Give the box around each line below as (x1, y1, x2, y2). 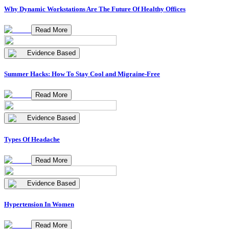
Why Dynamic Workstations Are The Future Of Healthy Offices (4, 5, 186, 13)
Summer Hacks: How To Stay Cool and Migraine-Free (4, 70, 160, 78)
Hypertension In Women (4, 200, 74, 208)
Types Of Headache (4, 135, 60, 143)
